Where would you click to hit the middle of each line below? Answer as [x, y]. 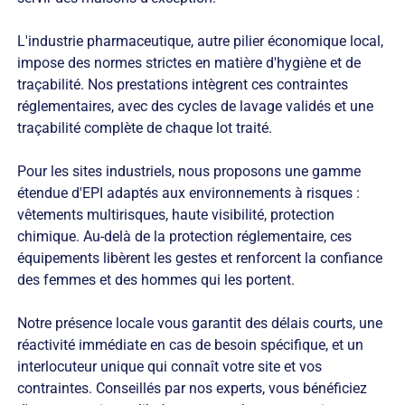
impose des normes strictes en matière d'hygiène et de [188, 63]
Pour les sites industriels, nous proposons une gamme [188, 172]
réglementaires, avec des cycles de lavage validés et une [195, 107]
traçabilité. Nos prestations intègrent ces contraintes [182, 85]
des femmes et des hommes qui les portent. [155, 280]
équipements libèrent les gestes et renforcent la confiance [199, 259]
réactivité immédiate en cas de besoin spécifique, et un [190, 345]
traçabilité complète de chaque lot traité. [144, 128]
